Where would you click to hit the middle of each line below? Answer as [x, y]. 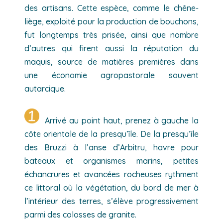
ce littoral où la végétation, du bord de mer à [111, 187]
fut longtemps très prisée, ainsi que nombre [111, 35]
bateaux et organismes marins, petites [111, 161]
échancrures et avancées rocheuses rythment [111, 174]
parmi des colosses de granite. [80, 214]
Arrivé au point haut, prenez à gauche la [119, 120]
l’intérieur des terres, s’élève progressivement [111, 201]
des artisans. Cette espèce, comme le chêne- [111, 8]
